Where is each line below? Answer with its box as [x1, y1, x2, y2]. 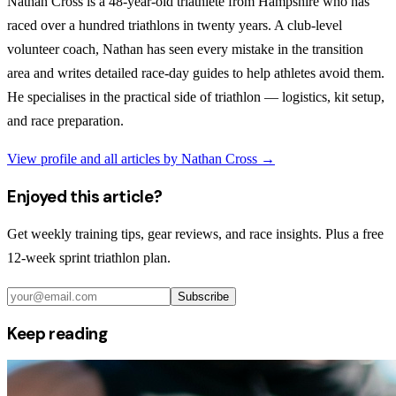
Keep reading [7, 323, 108, 346]
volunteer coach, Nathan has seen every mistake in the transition [7, 41, 363, 57]
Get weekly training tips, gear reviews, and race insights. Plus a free [7, 226, 384, 242]
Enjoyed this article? [7, 185, 163, 208]
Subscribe [178, 290, 229, 304]
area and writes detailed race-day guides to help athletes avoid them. [7, 65, 385, 80]
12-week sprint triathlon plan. [7, 250, 171, 266]
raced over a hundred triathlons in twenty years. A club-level [7, 17, 342, 33]
